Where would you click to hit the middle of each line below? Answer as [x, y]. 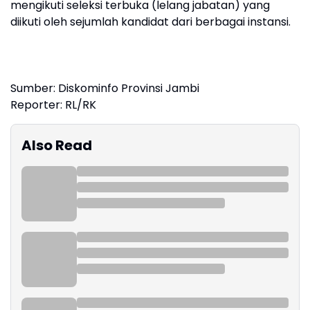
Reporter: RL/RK [53, 104]
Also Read [57, 145]
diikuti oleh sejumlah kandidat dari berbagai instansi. [151, 21]
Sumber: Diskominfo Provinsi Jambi [105, 88]
